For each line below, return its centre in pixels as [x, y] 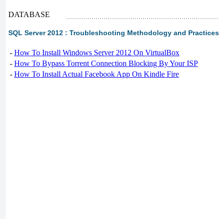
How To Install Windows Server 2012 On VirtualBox [97, 53]
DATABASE [29, 14]
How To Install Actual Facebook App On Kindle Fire [97, 74]
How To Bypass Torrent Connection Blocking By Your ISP [106, 63]
